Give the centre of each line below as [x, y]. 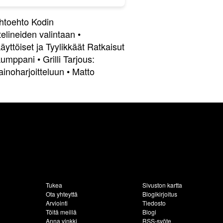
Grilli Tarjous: [69, 59]
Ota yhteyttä [62, 194]
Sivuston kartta [162, 185]
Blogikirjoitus [160, 194]
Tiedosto [154, 203]
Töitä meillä [61, 212]
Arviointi [57, 203]
